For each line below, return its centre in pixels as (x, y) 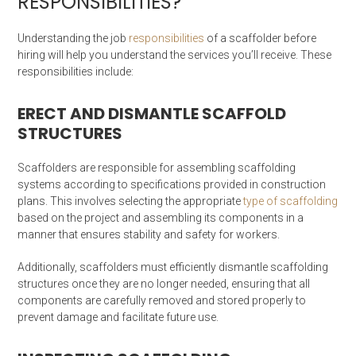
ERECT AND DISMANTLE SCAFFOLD (152, 113)
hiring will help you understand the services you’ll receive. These (175, 54)
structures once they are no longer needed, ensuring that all (164, 283)
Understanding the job (74, 38)
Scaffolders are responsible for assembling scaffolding (157, 167)
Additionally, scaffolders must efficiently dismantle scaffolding (173, 267)
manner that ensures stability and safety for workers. (150, 234)
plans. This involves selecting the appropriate (131, 201)
